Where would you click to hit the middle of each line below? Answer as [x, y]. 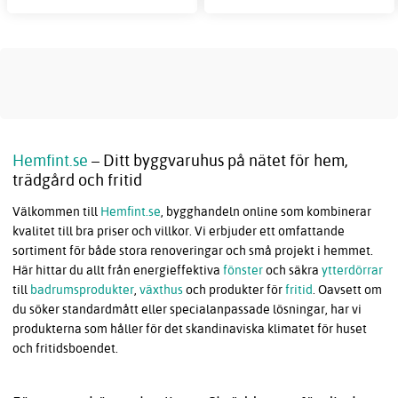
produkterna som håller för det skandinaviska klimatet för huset [190, 328]
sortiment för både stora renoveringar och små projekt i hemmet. [193, 250]
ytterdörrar [352, 270]
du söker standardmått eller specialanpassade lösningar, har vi [187, 309]
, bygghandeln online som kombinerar [266, 211]
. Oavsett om [347, 289]
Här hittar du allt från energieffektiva [118, 270]
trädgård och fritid [77, 179]
